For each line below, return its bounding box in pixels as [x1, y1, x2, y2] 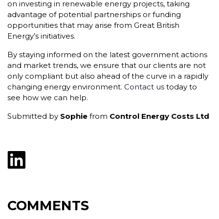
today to [164, 82, 197, 91]
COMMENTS [7, 197, 89, 214]
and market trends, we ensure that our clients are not [7, 60, 206, 70]
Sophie [60, 111, 88, 121]
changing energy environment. [7, 82, 124, 91]
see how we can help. [7, 92, 88, 102]
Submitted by [7, 111, 60, 121]
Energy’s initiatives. [7, 31, 75, 41]
